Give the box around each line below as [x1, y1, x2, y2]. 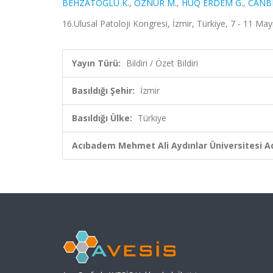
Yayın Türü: [72, 57, 121, 69]
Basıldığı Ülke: [72, 112, 132, 124]
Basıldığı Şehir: [72, 85, 135, 96]
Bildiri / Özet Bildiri [126, 57, 198, 69]
